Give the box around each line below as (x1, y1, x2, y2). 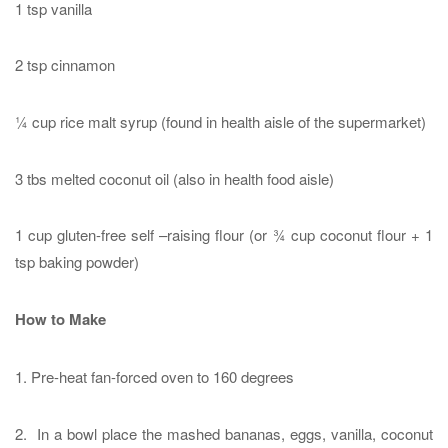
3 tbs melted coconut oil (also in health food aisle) (15, 167, 334, 189)
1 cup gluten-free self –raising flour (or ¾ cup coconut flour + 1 (15, 224, 433, 246)
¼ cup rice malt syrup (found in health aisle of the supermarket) (15, 110, 426, 132)
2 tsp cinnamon (15, 54, 115, 76)
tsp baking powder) (15, 251, 139, 273)
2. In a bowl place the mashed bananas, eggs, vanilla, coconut (15, 422, 433, 444)
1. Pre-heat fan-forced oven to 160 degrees (15, 365, 294, 387)
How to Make (15, 308, 106, 331)
